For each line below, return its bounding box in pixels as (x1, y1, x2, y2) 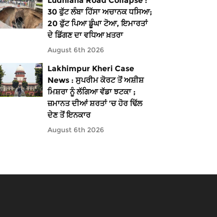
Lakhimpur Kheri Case (47, 64, 134, 73)
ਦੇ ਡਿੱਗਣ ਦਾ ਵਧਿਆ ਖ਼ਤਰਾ (47, 31, 123, 40)
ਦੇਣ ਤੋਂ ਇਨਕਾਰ (47, 110, 91, 120)
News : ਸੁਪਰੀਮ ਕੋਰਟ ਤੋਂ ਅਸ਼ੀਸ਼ (47, 76, 144, 85)
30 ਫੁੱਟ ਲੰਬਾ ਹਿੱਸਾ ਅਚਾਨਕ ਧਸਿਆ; (47, 7, 152, 16)
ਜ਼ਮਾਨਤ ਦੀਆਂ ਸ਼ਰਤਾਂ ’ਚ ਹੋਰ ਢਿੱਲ (47, 99, 142, 108)
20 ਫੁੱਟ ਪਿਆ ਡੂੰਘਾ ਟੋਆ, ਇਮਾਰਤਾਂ (47, 19, 148, 28)
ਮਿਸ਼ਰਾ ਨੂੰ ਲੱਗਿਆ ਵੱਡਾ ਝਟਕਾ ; (47, 87, 136, 96)
